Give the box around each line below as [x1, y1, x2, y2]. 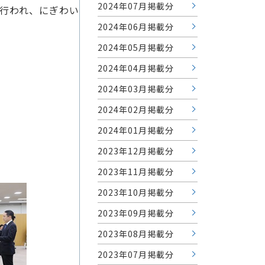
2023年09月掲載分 [98, 206, 174, 219]
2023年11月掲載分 [98, 165, 174, 177]
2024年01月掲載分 [98, 124, 174, 136]
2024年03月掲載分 [98, 82, 174, 95]
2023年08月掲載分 [98, 227, 174, 240]
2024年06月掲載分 [98, 20, 174, 33]
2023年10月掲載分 [98, 186, 174, 198]
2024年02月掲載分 [98, 103, 174, 115]
